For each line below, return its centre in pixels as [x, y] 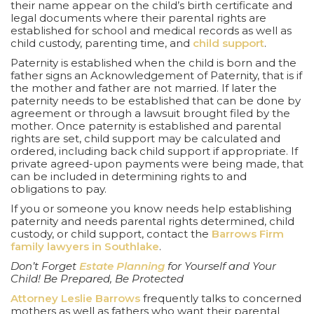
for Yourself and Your [220, 266]
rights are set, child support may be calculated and [145, 138]
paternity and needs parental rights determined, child [152, 221]
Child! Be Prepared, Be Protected [97, 278]
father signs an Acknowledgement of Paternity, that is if [156, 75]
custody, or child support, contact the [111, 233]
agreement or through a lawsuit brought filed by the [150, 113]
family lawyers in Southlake [85, 246]
